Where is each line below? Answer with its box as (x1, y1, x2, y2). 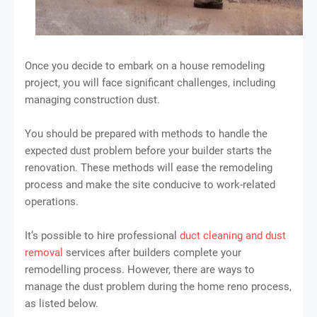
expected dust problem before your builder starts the (25, 144, 272, 157)
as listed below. (25, 296, 98, 310)
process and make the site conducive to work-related (25, 178, 275, 191)
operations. (25, 195, 79, 208)
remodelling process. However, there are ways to (25, 263, 255, 276)
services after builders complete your (63, 246, 241, 259)
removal (25, 246, 63, 259)
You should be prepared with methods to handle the (25, 127, 267, 140)
